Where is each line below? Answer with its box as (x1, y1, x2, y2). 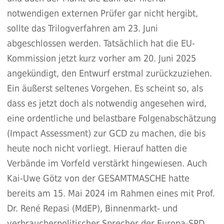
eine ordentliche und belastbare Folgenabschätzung (6, 113, 216, 124)
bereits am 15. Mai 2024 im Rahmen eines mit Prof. (6, 188, 215, 199)
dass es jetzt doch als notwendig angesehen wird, (6, 98, 206, 109)
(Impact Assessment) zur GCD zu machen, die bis (6, 128, 205, 139)
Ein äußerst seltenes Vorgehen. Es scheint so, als (6, 83, 203, 94)
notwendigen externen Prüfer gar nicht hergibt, (6, 8, 198, 19)
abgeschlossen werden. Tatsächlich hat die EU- (6, 38, 195, 49)
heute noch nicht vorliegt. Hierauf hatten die (6, 143, 187, 154)
